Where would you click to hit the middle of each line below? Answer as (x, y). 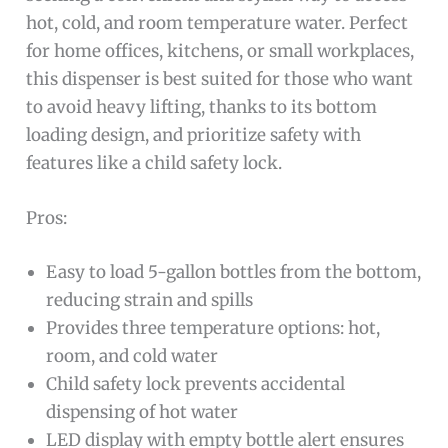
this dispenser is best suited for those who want (220, 79)
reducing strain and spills (150, 299)
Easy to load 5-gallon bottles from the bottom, (234, 271)
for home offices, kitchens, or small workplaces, (220, 51)
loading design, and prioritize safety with (194, 135)
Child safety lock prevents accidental (196, 383)
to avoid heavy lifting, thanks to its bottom (202, 107)
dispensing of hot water (142, 411)
